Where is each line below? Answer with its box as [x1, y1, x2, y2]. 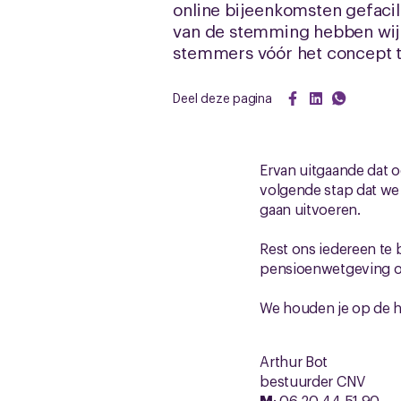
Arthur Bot [260, 351, 328, 371]
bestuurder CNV [260, 371, 365, 390]
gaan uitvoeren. [260, 199, 361, 218]
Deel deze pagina [173, 89, 272, 106]
